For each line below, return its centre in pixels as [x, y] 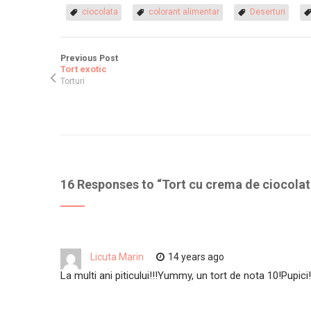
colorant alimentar [184, 11]
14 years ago [196, 257]
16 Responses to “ [111, 184]
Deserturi [268, 11]
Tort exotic [84, 69]
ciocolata [100, 11]
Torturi [73, 81]
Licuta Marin [117, 257]
